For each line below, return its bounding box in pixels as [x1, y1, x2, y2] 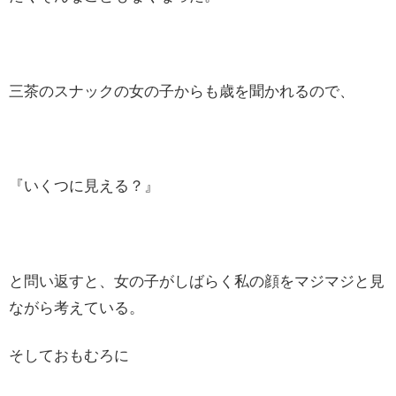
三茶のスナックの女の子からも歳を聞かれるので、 [9, 82, 354, 100]
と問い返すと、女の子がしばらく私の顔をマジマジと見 [9, 272, 385, 290]
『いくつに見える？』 [9, 178, 159, 195]
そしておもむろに [9, 346, 129, 364]
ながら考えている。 [9, 299, 144, 316]
